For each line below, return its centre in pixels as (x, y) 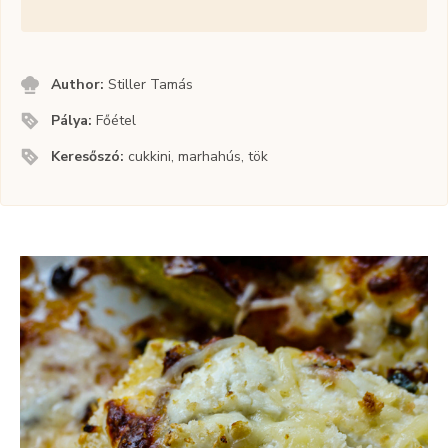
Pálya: (74, 121)
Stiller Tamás (151, 85)
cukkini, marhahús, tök (198, 157)
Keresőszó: (90, 157)
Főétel (116, 121)
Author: (80, 85)
